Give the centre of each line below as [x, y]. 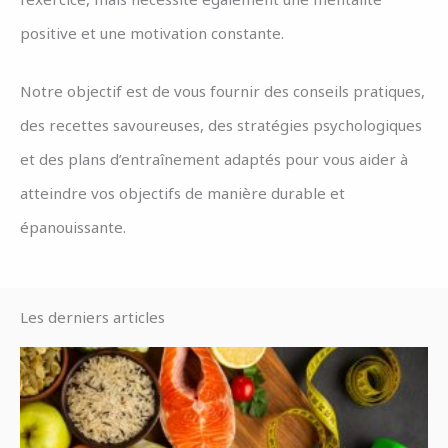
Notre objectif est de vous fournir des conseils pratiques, [222, 91]
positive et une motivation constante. [152, 33]
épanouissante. [73, 227]
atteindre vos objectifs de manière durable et [182, 193]
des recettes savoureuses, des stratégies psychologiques [221, 125]
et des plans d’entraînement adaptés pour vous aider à [214, 159]
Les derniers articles [92, 317]
